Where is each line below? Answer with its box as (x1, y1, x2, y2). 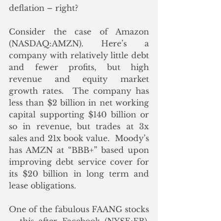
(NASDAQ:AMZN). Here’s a (9, 38, 149, 49)
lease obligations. (9, 181, 76, 191)
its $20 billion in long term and (9, 169, 149, 179)
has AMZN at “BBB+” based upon (9, 145, 149, 155)
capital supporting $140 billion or (9, 110, 149, 120)
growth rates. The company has (9, 86, 149, 96)
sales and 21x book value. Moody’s (9, 133, 149, 144)
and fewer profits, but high (9, 62, 149, 73)
